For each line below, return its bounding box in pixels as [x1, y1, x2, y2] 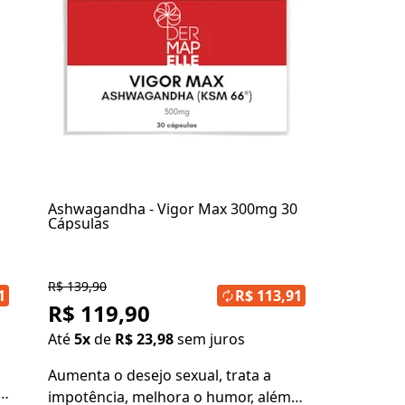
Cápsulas [48, 213, 109, 233]
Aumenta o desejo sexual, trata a [48, 365, 271, 385]
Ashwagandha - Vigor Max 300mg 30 [48, 199, 297, 219]
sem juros [177, 329, 245, 349]
